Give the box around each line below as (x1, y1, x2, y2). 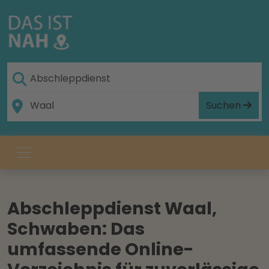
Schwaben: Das (7, 217, 145, 241)
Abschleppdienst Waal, (7, 196, 217, 220)
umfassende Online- (7, 237, 194, 261)
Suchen (206, 98, 243, 112)
